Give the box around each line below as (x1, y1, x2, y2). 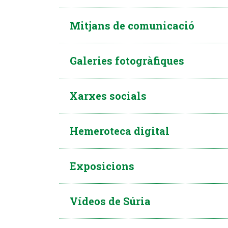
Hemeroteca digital (70, 124, 169, 137)
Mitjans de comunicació (70, 19, 194, 32)
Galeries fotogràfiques (70, 54, 184, 67)
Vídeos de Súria (70, 194, 151, 208)
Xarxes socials (70, 89, 147, 102)
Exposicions (70, 159, 134, 173)
